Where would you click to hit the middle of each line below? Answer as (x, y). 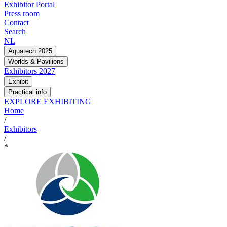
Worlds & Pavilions (36, 62)
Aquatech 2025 (30, 51)
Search (15, 32)
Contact (16, 23)
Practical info (27, 92)
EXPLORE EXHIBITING (48, 102)
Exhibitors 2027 (30, 71)
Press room (22, 14)
